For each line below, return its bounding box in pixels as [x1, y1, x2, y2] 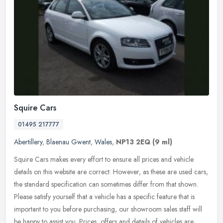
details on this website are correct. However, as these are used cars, [14, 167, 208, 177]
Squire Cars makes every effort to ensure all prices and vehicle [14, 154, 194, 165]
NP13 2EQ [116, 137, 150, 147]
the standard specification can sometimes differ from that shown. [14, 179, 198, 190]
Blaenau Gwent [46, 137, 91, 147]
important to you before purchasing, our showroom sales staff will [14, 204, 202, 215]
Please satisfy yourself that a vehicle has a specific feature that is [14, 192, 195, 202]
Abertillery [14, 137, 42, 147]
